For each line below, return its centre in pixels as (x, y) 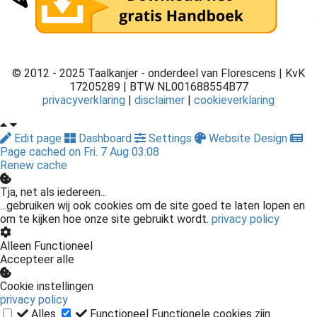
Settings (170, 139)
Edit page (38, 139)
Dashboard (105, 139)
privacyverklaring (85, 100)
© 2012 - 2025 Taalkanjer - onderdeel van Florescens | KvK (158, 74)
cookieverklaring (234, 100)
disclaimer (161, 100)
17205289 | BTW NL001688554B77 (158, 87)
